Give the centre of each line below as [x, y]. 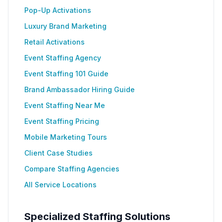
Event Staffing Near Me [65, 105]
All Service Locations [60, 185]
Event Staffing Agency [63, 58]
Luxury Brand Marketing [65, 26]
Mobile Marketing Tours [66, 137]
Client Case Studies [58, 153]
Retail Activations [55, 42]
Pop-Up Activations [58, 10]
